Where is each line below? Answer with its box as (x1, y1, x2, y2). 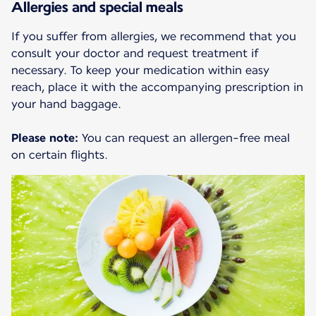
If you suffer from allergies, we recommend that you (11, 30, 296, 44)
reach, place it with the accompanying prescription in (11, 80, 303, 95)
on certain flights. (11, 148, 108, 162)
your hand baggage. (11, 97, 121, 111)
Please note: (11, 131, 78, 145)
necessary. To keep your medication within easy (11, 63, 269, 78)
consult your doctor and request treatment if (11, 47, 258, 61)
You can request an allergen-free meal (78, 131, 290, 145)
